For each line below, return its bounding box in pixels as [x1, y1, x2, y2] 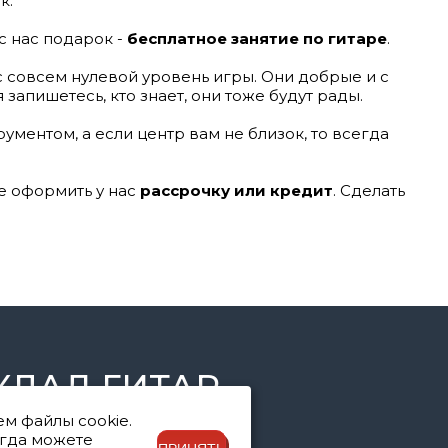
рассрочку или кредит [140, 181, 333, 200]
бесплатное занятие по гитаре [123, 29, 387, 48]
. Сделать [333, 181, 405, 200]
